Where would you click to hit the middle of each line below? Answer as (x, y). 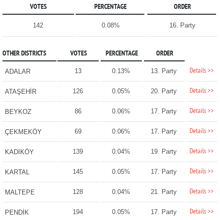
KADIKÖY (19, 152)
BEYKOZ (18, 112)
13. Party (164, 71)
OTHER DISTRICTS (24, 54)
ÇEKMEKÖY (23, 132)
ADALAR (17, 72)
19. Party (164, 152)
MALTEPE (20, 192)
